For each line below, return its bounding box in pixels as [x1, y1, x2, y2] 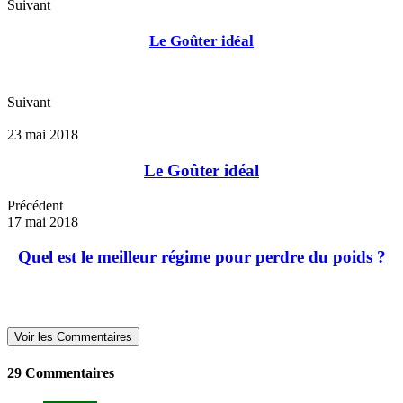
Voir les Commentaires [14, 330, 132, 345]
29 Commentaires [7, 365, 114, 381]
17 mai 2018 [7, 213, 78, 229]
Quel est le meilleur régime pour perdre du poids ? [17, 247, 386, 267]
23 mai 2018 [7, 127, 78, 143]
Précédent [7, 197, 63, 213]
